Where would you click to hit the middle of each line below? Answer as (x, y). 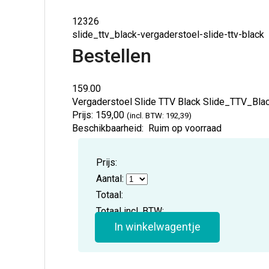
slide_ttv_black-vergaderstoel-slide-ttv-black (168, 35)
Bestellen (112, 56)
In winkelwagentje (158, 227)
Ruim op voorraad (183, 128)
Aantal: (110, 179)
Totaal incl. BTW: (130, 211)
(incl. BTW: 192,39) (159, 116)
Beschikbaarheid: (108, 128)
